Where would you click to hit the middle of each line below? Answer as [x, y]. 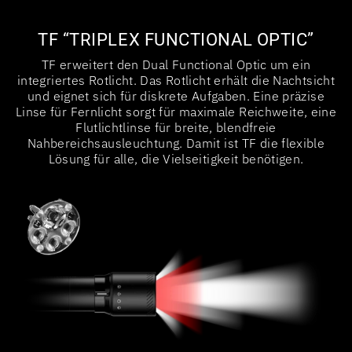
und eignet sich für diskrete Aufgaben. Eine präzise [176, 95]
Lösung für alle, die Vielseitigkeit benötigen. [176, 158]
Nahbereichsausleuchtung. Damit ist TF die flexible [176, 143]
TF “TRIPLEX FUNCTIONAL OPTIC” [176, 39]
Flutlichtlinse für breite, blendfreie [176, 127]
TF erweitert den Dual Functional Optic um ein [176, 64]
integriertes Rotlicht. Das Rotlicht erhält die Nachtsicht [176, 80]
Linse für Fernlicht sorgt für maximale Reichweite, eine [176, 111]
